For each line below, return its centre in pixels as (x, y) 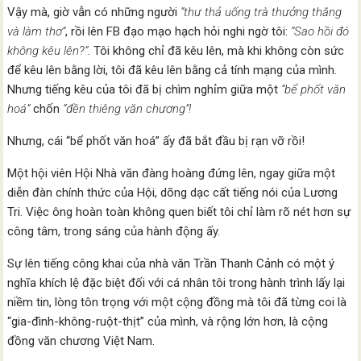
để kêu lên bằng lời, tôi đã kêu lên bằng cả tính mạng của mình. (172, 70)
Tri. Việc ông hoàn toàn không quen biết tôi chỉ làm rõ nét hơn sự (179, 212)
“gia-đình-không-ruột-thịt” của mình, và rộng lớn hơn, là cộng (168, 322)
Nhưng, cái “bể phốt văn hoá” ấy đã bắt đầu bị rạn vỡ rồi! (156, 141)
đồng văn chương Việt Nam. (81, 341)
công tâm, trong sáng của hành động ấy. (114, 231)
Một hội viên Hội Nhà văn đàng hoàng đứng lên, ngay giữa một (172, 173)
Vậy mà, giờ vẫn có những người (93, 12)
